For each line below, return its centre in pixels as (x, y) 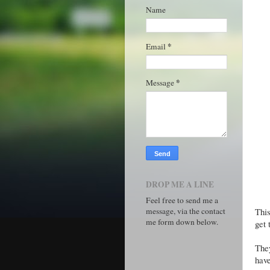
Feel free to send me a (182, 200)
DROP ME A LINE (180, 184)
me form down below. (182, 221)
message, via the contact (186, 211)
